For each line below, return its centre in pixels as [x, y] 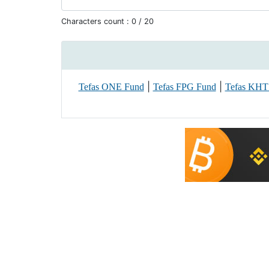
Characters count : [96, 21]
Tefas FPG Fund [184, 87]
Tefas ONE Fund [111, 87]
